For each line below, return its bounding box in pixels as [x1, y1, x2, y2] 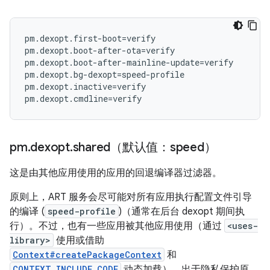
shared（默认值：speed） [72, 140, 216, 155]
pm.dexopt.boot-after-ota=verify [25, 45, 175, 56]
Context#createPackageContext [13, 249, 162, 260]
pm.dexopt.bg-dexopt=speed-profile [25, 69, 184, 80]
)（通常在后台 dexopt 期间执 [119, 206, 245, 218]
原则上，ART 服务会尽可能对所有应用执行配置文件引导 [10, 191, 252, 203]
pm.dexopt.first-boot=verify [25, 33, 155, 44]
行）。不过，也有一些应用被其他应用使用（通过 [10, 220, 224, 232]
